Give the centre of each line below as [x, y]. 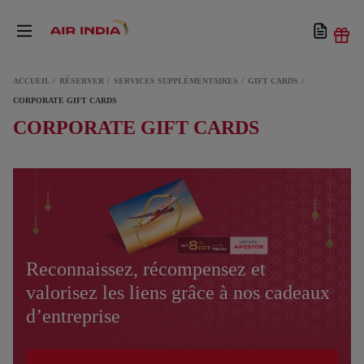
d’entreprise [73, 316]
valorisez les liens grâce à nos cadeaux [178, 292]
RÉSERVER [82, 81]
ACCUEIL [31, 81]
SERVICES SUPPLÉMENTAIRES [176, 81]
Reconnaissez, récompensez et [146, 269]
